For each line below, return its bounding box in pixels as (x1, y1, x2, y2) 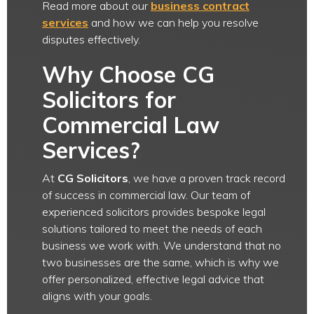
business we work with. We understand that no (42, 238, 281, 252)
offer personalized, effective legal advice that (42, 272, 264, 286)
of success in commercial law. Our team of (42, 188, 250, 202)
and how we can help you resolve (88, 15, 259, 29)
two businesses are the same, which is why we (42, 255, 279, 269)
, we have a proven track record (128, 171, 285, 185)
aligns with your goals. (42, 289, 152, 303)
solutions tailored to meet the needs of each (42, 221, 262, 235)
